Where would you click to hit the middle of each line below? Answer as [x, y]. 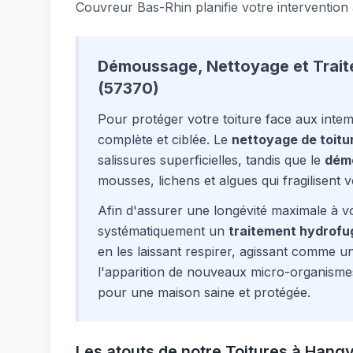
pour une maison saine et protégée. [204, 292]
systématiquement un [163, 231]
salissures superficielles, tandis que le [211, 160]
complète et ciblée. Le [165, 139]
